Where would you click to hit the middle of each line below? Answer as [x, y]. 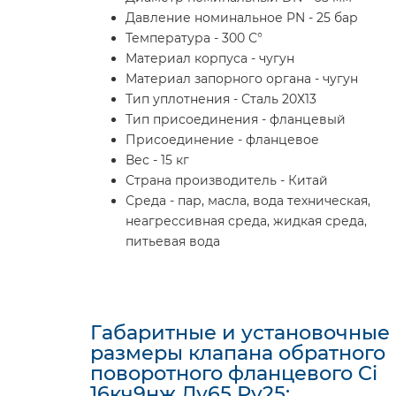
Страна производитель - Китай [227, 180]
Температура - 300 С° [194, 38]
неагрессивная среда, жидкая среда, [246, 221]
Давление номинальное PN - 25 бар [242, 18]
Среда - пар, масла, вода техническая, [248, 201]
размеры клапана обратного [238, 353]
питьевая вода [173, 241]
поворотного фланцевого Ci [234, 373]
